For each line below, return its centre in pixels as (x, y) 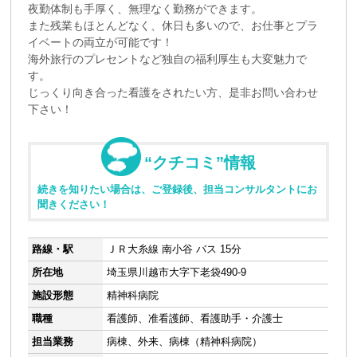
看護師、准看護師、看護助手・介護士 (195, 318)
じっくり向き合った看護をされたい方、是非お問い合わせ (173, 92)
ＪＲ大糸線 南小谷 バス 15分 (175, 249)
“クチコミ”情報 (200, 162)
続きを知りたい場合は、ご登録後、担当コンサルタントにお (178, 189)
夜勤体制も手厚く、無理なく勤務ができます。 (145, 8)
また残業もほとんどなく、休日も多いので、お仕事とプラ (173, 25)
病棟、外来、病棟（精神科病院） (185, 341)
